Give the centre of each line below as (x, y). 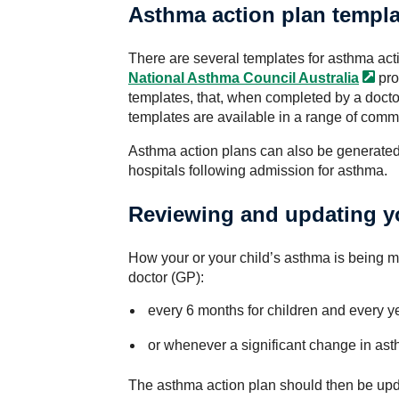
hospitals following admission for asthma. (258, 171)
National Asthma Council (212, 78)
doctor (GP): (166, 277)
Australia (329, 78)
